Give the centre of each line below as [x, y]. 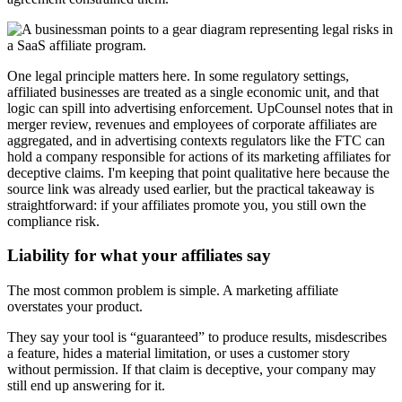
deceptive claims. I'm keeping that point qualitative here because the [198, 172]
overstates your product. [75, 306]
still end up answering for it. [86, 385]
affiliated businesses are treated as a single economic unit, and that [193, 92]
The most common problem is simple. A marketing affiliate [173, 290]
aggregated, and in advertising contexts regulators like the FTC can [196, 140]
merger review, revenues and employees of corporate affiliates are [192, 124]
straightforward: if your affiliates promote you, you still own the [187, 205]
